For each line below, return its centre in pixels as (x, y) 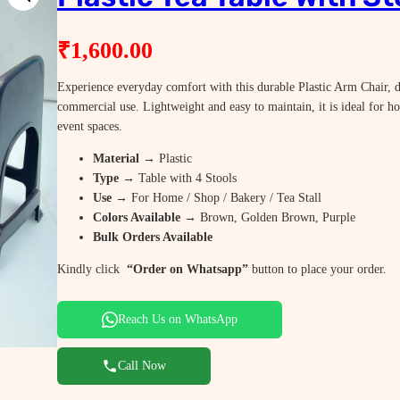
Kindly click (90, 269)
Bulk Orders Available (153, 237)
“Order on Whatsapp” (186, 269)
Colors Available (137, 217)
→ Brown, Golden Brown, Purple (268, 217)
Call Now (142, 365)
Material (116, 158)
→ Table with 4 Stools (178, 178)
